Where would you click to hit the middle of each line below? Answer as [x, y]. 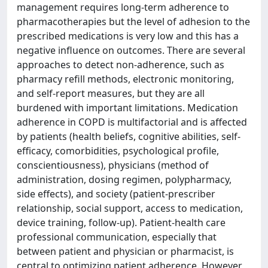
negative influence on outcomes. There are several [131, 50]
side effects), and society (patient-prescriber [116, 194]
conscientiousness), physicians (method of [113, 165]
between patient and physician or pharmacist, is [125, 251]
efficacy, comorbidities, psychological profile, [118, 151]
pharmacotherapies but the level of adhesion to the [133, 22]
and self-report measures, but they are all [111, 93]
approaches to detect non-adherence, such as [121, 65]
